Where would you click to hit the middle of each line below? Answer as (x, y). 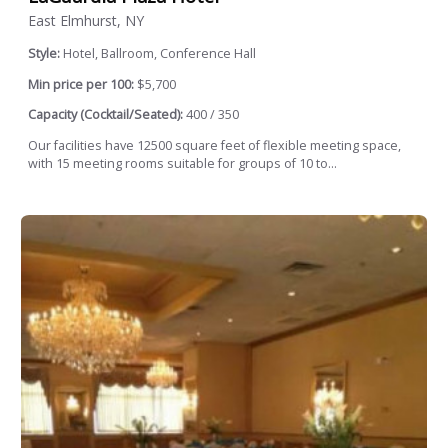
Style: (45, 54)
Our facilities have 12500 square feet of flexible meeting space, (214, 145)
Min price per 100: (81, 84)
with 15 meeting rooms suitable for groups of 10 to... (182, 163)
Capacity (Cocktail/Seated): (105, 115)
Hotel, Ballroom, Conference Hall (159, 54)
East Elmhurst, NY (86, 21)
